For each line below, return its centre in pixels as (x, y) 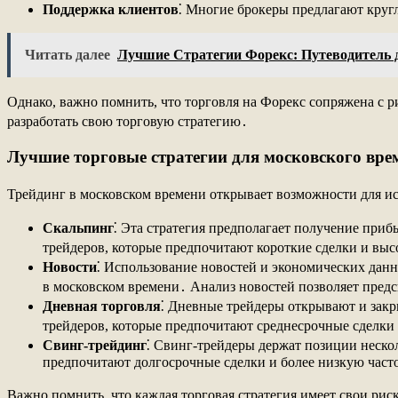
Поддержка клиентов (111, 10)
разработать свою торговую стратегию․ (127, 122)
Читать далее (68, 55)
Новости (70, 267)
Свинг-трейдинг (95, 345)
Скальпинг (78, 227)
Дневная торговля (102, 306)
